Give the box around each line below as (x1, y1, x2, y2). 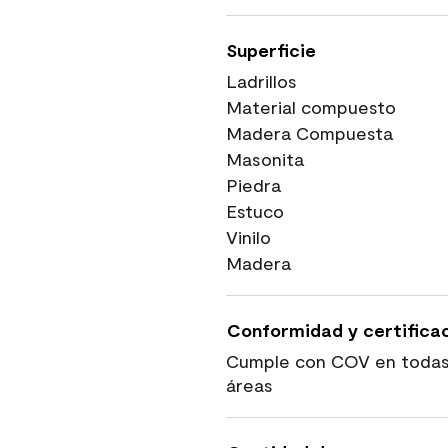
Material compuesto (226, 96, 396, 118)
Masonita (226, 148, 304, 170)
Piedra (226, 174, 281, 196)
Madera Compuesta (226, 122, 393, 144)
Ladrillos (226, 70, 297, 92)
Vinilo (226, 226, 271, 248)
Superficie (227, 39, 316, 61)
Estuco (226, 200, 284, 222)
